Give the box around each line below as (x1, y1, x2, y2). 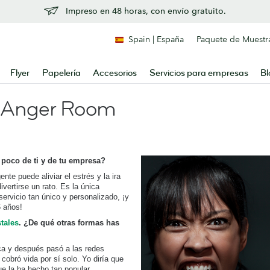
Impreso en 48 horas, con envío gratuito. (66, 5, 226, 16)
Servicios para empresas (149, 67, 248, 79)
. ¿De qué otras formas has (19, 218, 119, 227)
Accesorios (93, 67, 137, 79)
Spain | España (128, 34, 184, 45)
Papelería (42, 67, 81, 79)
